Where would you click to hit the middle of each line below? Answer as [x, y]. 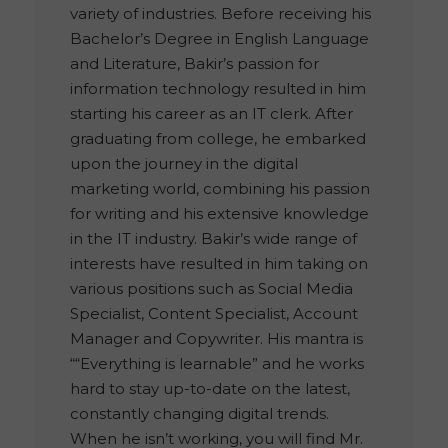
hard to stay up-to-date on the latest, [210, 389]
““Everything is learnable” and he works [217, 364]
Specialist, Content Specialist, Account [214, 314]
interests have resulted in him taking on [219, 264]
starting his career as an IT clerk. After [211, 114]
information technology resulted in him [218, 89]
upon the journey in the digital [184, 164]
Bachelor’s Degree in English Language [219, 39]
